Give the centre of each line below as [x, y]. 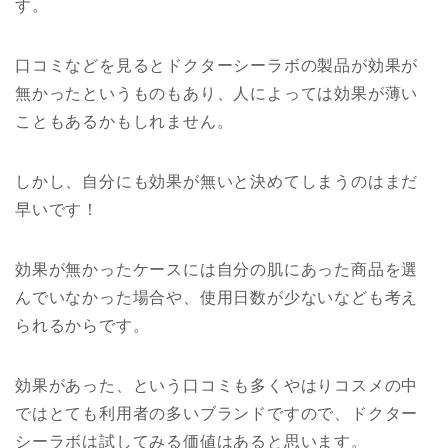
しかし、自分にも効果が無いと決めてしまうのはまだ [217, 182]
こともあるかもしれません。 [124, 122]
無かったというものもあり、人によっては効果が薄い [217, 94]
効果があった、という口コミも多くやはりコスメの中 [217, 386]
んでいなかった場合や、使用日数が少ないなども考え [217, 298]
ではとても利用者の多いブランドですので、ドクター [217, 414]
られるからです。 [82, 326]
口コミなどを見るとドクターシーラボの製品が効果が [217, 66]
